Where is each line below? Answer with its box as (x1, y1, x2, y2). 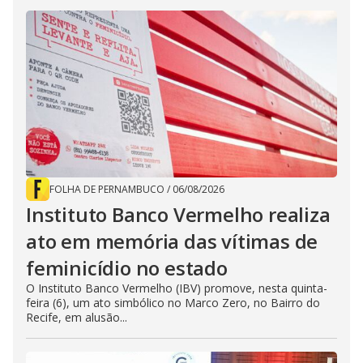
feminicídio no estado (26, 254, 228, 282)
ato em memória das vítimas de (26, 228, 318, 255)
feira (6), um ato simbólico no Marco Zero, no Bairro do (26, 295, 320, 311)
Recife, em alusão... (26, 310, 127, 326)
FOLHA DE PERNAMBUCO (49, 182, 164, 197)
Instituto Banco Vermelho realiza (26, 201, 331, 228)
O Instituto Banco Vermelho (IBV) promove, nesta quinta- (26, 280, 327, 297)
